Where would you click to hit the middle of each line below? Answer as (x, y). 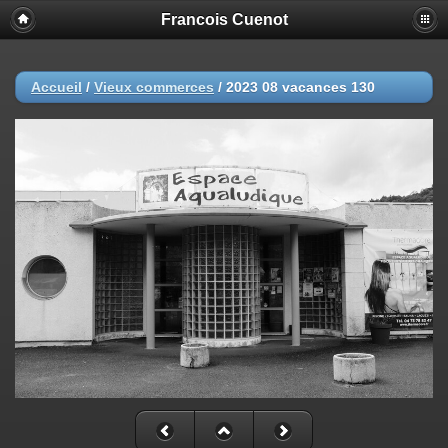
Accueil (56, 87)
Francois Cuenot (224, 19)
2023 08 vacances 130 (300, 87)
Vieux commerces (154, 87)
